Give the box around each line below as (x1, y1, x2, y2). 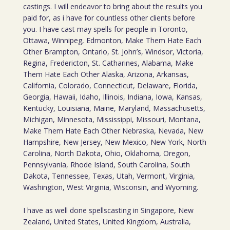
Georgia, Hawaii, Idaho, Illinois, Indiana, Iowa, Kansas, (23, 92, 202, 102)
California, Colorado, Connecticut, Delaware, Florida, (23, 81, 198, 90)
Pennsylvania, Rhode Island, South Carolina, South (23, 160, 190, 169)
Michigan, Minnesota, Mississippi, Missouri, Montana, (23, 114, 201, 124)
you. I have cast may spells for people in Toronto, (23, 24, 188, 34)
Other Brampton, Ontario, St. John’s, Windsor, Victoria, (23, 47, 203, 56)
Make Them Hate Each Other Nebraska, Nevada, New (23, 126, 203, 136)
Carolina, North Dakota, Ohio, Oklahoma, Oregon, (23, 148, 190, 158)
